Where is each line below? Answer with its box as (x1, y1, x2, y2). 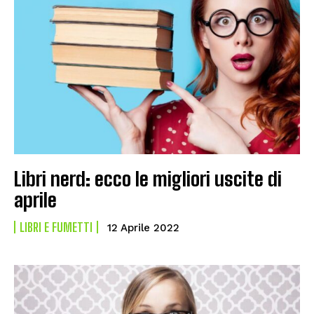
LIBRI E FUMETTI (20, 219, 93, 235)
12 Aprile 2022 (107, 221, 179, 234)
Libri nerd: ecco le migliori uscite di (14, 166, 282, 191)
